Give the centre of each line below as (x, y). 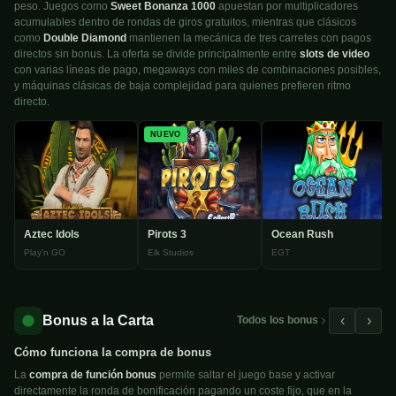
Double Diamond (85, 38)
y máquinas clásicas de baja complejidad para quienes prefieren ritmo (183, 86)
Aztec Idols (52, 234)
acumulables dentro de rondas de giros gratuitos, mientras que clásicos (185, 23)
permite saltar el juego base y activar (246, 374)
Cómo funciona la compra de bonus (113, 352)
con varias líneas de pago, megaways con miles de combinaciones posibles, (198, 70)
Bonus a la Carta (98, 321)
